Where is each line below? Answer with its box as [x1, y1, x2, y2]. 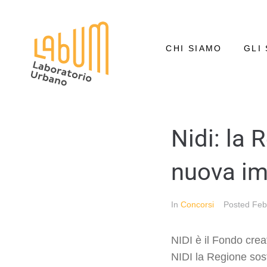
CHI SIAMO [166, 44, 222, 54]
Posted [223, 199, 252, 209]
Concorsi [181, 199, 214, 209]
